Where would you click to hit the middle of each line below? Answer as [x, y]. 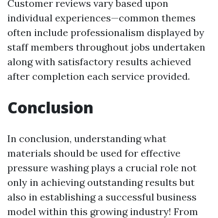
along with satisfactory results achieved [99, 62]
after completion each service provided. [99, 76]
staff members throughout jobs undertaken [106, 47]
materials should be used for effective [94, 153]
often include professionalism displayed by [106, 32]
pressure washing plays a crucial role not [102, 168]
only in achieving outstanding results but [101, 182]
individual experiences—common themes [101, 18]
